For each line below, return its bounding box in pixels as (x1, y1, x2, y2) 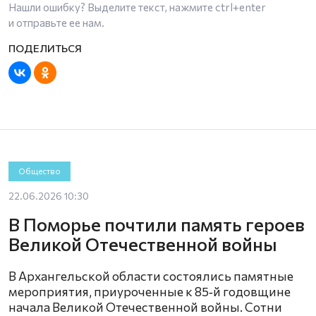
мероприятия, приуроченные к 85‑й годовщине (8, 283, 291, 299)
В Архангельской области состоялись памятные (8, 267, 293, 284)
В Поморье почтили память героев (8, 212, 305, 235)
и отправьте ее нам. (8, 16, 104, 29)
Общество (18, 166, 61, 176)
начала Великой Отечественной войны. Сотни (8, 298, 282, 315)
